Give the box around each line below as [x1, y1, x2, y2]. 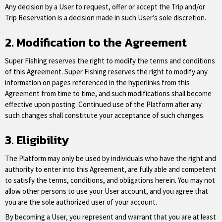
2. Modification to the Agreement [5, 34, 187, 51]
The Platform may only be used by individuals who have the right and [5, 154, 216, 163]
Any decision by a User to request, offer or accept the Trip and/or [5, 2, 205, 11]
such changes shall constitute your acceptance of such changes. [5, 111, 205, 120]
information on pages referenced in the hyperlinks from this [5, 78, 190, 87]
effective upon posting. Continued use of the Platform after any [5, 100, 202, 109]
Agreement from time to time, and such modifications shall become [5, 89, 212, 98]
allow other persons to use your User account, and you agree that [5, 186, 208, 196]
